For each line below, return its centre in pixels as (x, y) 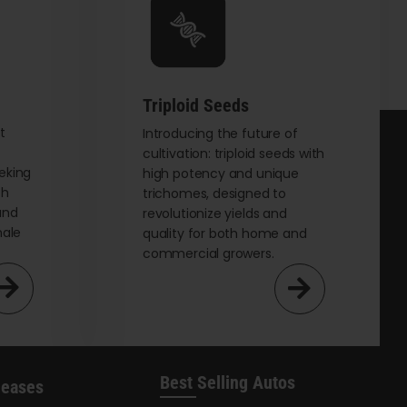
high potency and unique (221, 174)
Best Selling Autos (227, 383)
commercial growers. (208, 254)
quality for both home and (225, 234)
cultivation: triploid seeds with (234, 154)
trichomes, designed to (215, 194)
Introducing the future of (220, 134)
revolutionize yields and (215, 214)
